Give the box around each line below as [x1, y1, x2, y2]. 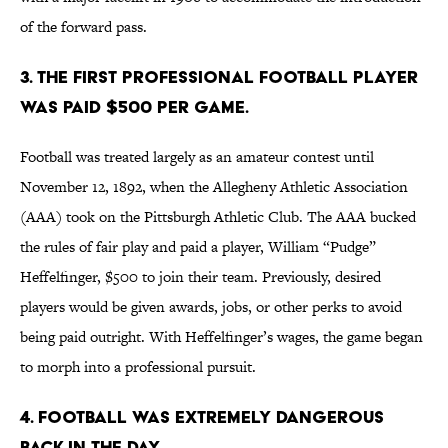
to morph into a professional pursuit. [20, 356, 256, 378]
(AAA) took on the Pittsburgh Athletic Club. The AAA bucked [20, 206, 416, 228]
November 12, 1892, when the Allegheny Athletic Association [20, 176, 408, 198]
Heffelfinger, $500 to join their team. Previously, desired [20, 266, 381, 288]
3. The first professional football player [20, 66, 418, 88]
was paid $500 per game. [20, 96, 249, 118]
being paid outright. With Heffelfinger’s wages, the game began [20, 326, 423, 348]
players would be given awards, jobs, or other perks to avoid [20, 296, 402, 318]
